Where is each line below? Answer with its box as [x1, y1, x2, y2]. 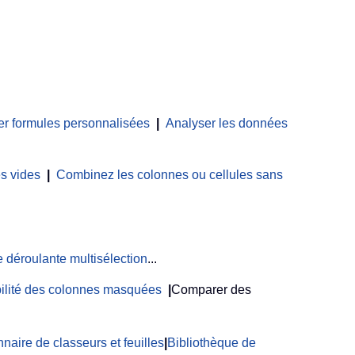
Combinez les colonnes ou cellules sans [56, 168, 283, 182]
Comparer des [171, 283, 251, 297]
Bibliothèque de [167, 336, 256, 350]
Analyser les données [166, 116, 288, 131]
